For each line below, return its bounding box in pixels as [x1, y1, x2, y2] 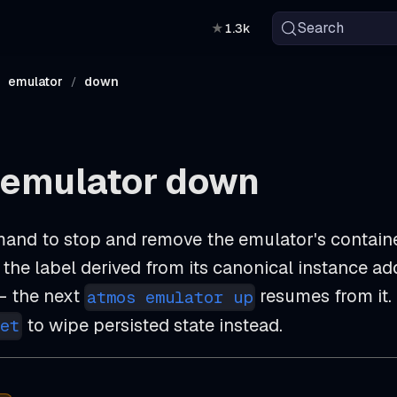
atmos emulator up [87, 285, 253, 308]
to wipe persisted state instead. [22, 313, 284, 337]
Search [298, 19, 345, 37]
